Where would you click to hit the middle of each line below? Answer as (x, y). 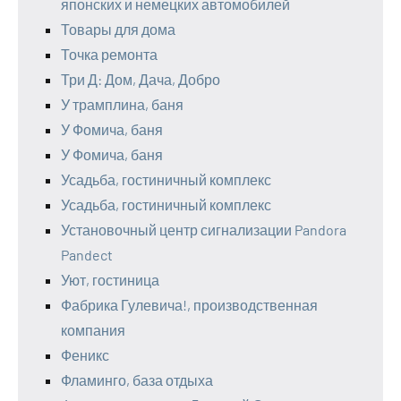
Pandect (87, 255)
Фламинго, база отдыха (137, 380)
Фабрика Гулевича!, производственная (189, 305)
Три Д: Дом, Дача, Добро (141, 79)
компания (93, 330)
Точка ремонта (109, 54)
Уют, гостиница (110, 280)
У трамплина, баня (122, 104)
